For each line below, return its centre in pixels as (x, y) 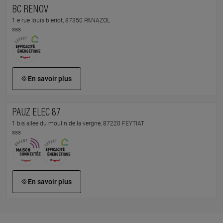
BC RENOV (30, 10)
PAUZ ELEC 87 (36, 113)
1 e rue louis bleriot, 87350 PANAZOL (61, 20)
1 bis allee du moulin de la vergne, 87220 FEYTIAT (78, 123)
